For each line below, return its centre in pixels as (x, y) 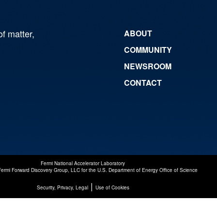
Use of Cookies (112, 187)
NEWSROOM (148, 66)
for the (88, 170)
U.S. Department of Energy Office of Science (147, 170)
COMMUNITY (148, 49)
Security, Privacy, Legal (62, 187)
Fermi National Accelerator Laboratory (83, 163)
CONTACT (143, 82)
